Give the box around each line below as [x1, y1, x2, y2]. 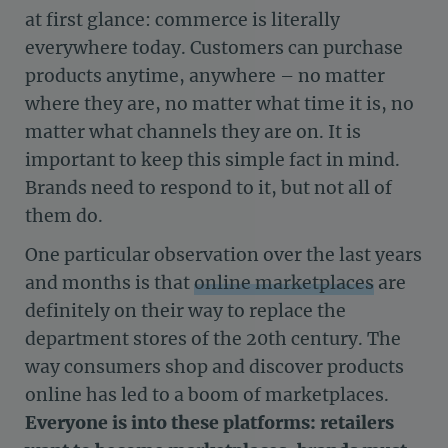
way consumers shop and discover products [25, 356, 404, 379]
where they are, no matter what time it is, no [25, 93, 414, 116]
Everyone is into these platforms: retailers [25, 412, 394, 435]
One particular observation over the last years [25, 244, 422, 267]
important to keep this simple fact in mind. [25, 149, 400, 172]
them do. [25, 205, 103, 228]
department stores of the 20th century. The [25, 328, 401, 351]
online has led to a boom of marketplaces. [25, 384, 389, 407]
